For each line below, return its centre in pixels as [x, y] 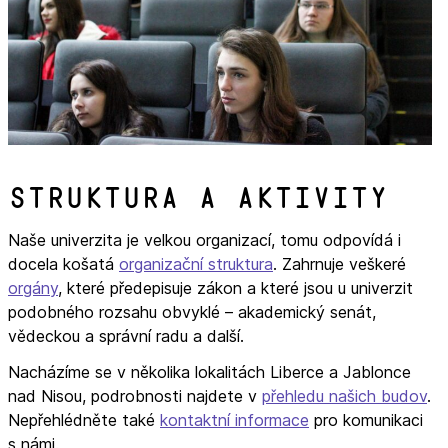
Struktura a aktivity [198, 198]
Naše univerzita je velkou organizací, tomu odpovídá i [204, 239]
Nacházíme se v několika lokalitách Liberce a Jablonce [209, 371]
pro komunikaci [366, 419]
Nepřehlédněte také [84, 419]
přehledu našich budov [344, 395]
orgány [33, 287]
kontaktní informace [234, 419]
